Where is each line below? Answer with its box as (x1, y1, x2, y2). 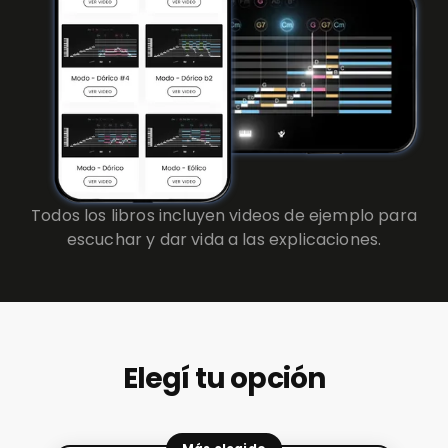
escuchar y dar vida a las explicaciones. (66, 227, 382, 251)
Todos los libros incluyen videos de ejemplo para (31, 203, 417, 227)
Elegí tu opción (122, 358, 326, 398)
